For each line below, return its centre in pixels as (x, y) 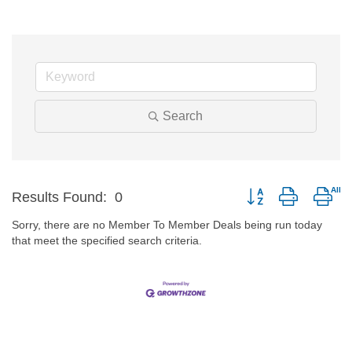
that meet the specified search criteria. (107, 240)
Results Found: (59, 197)
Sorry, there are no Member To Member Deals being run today (167, 225)
